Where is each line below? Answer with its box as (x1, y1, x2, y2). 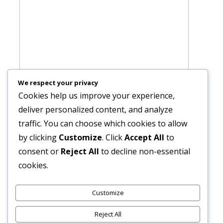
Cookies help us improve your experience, (18, 90, 175, 101)
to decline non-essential (99, 146, 190, 157)
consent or (18, 146, 61, 157)
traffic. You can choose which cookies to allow (18, 118, 187, 129)
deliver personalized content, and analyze (18, 104, 173, 115)
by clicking (18, 132, 59, 143)
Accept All (124, 132, 164, 143)
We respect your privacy (18, 78, 98, 87)
